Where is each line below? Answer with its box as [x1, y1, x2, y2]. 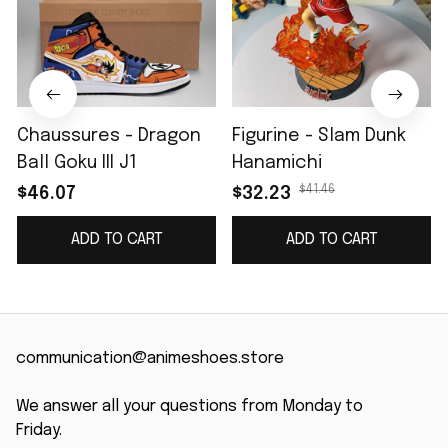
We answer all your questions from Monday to [16, 398, 363, 416]
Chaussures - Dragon [17, 127, 201, 146]
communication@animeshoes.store [16, 350, 284, 368]
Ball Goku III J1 [17, 154, 137, 173]
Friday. [16, 422, 62, 440]
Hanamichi [232, 154, 322, 173]
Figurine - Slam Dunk [232, 127, 406, 146]
